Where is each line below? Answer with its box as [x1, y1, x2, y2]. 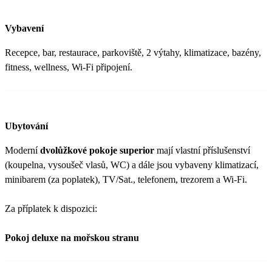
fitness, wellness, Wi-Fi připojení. [5, 62, 132, 73]
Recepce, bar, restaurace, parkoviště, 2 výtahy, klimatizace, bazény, [5, 47, 261, 58]
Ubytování [5, 120, 48, 131]
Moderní [5, 144, 40, 155]
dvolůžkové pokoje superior [40, 144, 154, 155]
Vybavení [5, 23, 44, 34]
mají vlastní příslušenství [154, 144, 250, 155]
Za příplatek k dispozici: [5, 203, 97, 214]
